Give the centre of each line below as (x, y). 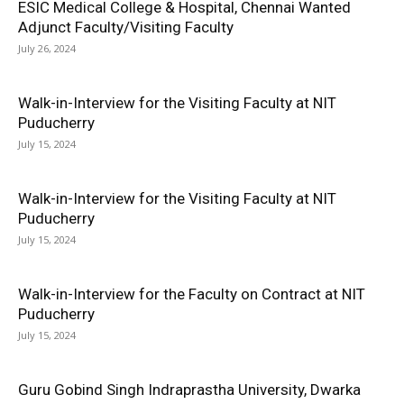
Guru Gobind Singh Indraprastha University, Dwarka (189, 390)
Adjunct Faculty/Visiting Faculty (126, 27)
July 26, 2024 (47, 48)
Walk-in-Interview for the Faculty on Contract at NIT (192, 294)
